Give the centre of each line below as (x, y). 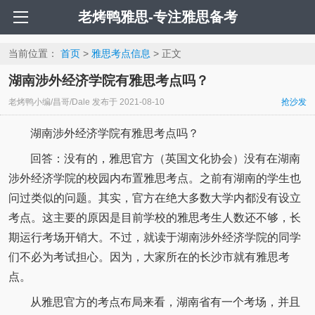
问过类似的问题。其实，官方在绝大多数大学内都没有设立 (154, 198)
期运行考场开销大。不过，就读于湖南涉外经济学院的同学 (154, 237)
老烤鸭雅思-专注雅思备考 (157, 17)
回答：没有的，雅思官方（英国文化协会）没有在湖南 (165, 158)
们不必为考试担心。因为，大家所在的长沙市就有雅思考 (149, 257)
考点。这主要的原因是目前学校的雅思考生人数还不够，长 (154, 217)
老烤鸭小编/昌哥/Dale (49, 102)
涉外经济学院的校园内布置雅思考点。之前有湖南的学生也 (154, 178)
